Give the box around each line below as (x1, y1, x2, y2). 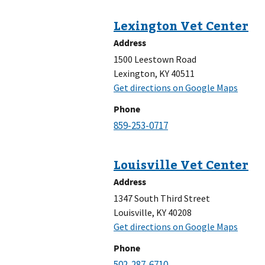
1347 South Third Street (114, 192, 210, 205)
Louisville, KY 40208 (114, 206, 192, 219)
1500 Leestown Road (114, 53, 196, 66)
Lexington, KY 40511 (114, 67, 195, 80)
